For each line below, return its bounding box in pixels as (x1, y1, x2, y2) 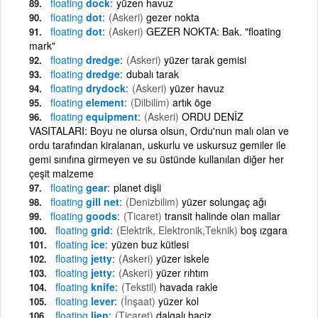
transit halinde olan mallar (165, 208, 280, 223)
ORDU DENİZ (179, 109, 243, 124)
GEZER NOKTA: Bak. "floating (146, 23, 281, 38)
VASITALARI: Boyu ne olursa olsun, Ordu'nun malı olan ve (29, 123, 289, 138)
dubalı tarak (126, 66, 179, 81)
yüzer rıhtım (156, 265, 209, 280)
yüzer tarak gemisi (164, 52, 246, 67)
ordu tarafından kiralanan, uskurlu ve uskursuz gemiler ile (29, 137, 286, 152)
